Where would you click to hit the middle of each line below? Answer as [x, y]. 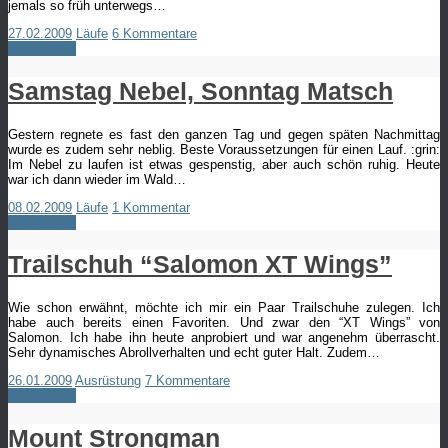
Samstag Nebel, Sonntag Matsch [200, 90]
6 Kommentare [154, 34]
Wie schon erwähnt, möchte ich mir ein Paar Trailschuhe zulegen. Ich [224, 308]
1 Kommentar [151, 207]
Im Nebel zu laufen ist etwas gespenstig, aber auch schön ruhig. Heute [224, 164]
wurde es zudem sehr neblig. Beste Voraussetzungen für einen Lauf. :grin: [224, 149]
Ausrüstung [108, 381]
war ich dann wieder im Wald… [97, 179]
